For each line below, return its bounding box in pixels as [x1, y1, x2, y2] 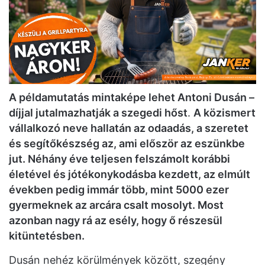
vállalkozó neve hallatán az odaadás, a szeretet [9, 122, 248, 135]
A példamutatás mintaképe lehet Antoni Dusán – [9, 91, 254, 104]
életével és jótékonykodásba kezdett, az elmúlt [9, 168, 250, 181]
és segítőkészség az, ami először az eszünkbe [9, 137, 245, 150]
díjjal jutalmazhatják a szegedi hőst [9, 106, 188, 119]
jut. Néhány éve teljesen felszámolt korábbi [9, 153, 230, 166]
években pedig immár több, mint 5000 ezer [9, 183, 229, 196]
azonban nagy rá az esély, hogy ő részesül [9, 214, 222, 227]
